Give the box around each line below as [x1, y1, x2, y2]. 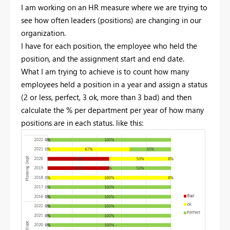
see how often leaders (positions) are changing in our [21, 14, 201, 25]
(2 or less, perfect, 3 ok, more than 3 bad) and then [21, 91, 191, 102]
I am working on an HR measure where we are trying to [21, 2, 207, 12]
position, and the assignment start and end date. [21, 53, 186, 64]
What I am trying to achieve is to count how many [21, 66, 189, 76]
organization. [21, 27, 68, 38]
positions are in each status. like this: [21, 117, 145, 128]
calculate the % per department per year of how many [21, 104, 204, 115]
